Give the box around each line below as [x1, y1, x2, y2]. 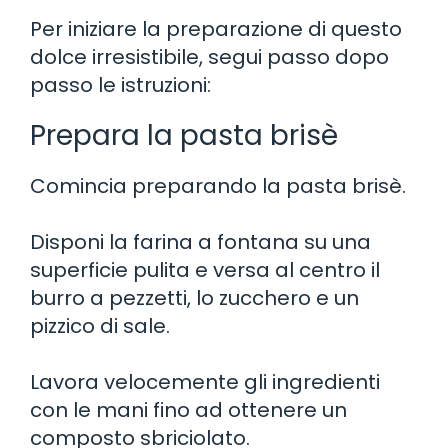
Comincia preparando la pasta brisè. [30, 171, 406, 200]
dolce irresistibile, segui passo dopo [30, 42, 389, 71]
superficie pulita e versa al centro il [30, 255, 380, 284]
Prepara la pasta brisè [30, 115, 338, 155]
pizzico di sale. [30, 311, 170, 340]
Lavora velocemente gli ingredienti [30, 367, 380, 396]
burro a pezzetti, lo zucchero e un [30, 283, 359, 312]
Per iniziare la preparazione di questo [30, 14, 402, 43]
